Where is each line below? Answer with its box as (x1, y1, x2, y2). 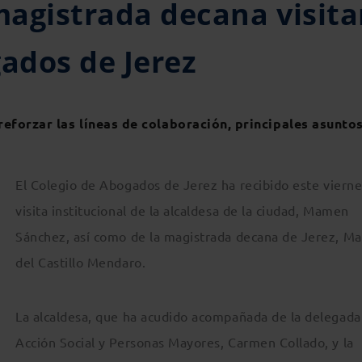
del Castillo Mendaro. (15, 254, 146, 270)
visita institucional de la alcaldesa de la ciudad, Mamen (15, 202, 349, 218)
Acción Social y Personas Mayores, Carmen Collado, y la (15, 334, 354, 350)
